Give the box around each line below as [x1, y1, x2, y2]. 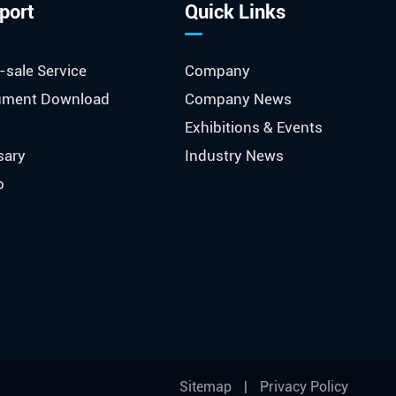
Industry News [184, 146, 284, 164]
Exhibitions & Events [184, 118, 323, 136]
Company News [184, 89, 292, 108]
